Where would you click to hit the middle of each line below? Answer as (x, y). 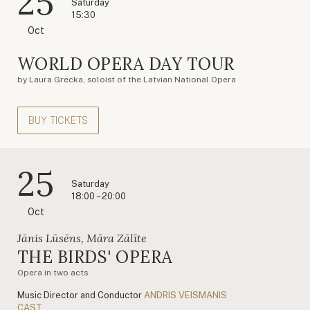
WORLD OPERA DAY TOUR (126, 64)
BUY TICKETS (58, 120)
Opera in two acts (53, 272)
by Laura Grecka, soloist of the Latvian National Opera (127, 79)
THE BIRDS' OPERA (95, 257)
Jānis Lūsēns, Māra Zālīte (82, 238)
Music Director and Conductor (80, 295)
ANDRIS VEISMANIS (185, 295)
